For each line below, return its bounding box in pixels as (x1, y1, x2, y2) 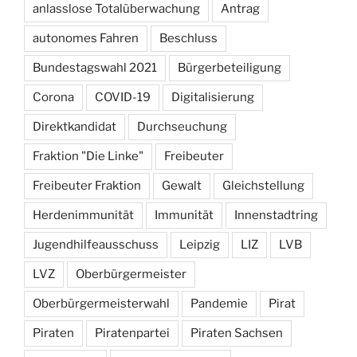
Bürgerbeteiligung (178, 61, 281, 76)
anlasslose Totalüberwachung (33, 2, 200, 17)
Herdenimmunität (33, 208, 134, 223)
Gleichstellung (222, 178, 304, 194)
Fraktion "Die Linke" (33, 149, 143, 164)
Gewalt (162, 178, 202, 194)
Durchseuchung (137, 120, 227, 135)
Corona (33, 90, 74, 105)
